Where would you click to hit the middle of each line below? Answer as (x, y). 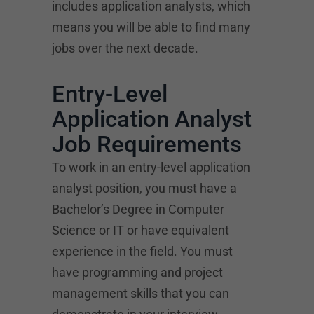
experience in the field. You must (142, 251)
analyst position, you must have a (144, 188)
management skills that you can (141, 293)
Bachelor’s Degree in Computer (138, 209)
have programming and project (137, 272)
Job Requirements (147, 144)
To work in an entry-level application (151, 167)
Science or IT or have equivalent (141, 230)
